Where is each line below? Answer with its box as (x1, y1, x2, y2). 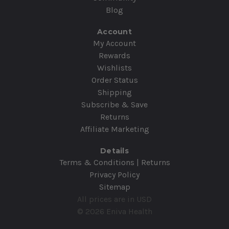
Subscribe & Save (81, 100, 148, 110)
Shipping (97, 87, 132, 98)
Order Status (91, 75, 138, 85)
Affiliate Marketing (80, 124, 149, 134)
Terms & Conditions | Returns (59, 157, 170, 168)
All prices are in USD (77, 194, 152, 204)
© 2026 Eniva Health (77, 207, 152, 217)
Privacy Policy (89, 170, 140, 180)
